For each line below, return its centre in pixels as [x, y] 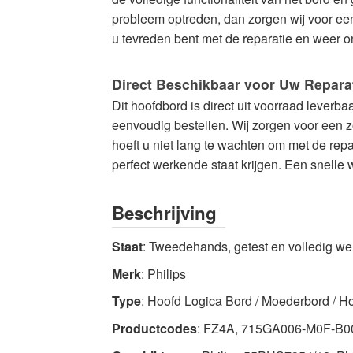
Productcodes [154, 328]
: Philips [163, 273]
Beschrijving [164, 213]
